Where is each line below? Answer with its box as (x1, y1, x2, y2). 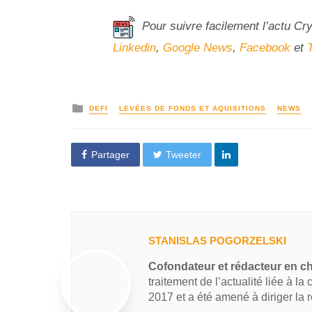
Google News (163, 40, 233, 54)
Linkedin (113, 40, 156, 54)
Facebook (240, 40, 290, 54)
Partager (91, 149, 130, 161)
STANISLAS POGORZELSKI (148, 235, 286, 247)
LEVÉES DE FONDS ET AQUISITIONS (119, 104, 266, 113)
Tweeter (166, 149, 202, 161)
